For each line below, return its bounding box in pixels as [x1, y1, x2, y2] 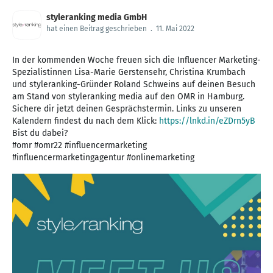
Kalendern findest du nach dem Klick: [12, 116, 159, 127]
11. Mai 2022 [156, 24, 194, 34]
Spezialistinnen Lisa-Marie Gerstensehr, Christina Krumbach [12, 67, 246, 78]
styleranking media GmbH [46, 12, 147, 23]
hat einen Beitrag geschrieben [46, 24, 147, 34]
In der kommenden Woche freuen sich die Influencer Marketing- [12, 55, 261, 66]
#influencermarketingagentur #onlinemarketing [12, 152, 194, 163]
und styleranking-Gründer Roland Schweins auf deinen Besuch [12, 79, 255, 90]
